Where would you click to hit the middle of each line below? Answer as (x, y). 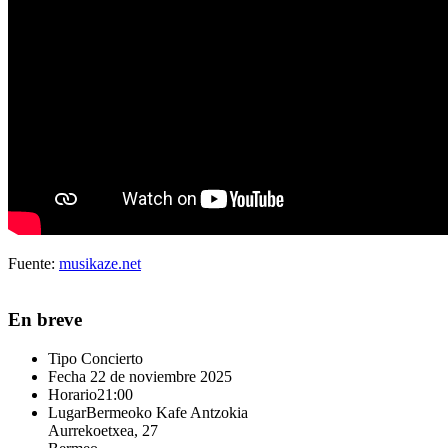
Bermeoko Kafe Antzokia (167, 413)
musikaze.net (100, 263)
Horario (72, 395)
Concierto (112, 359)
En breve (45, 320)
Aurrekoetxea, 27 (103, 431)
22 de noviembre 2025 (159, 377)
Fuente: (33, 263)
